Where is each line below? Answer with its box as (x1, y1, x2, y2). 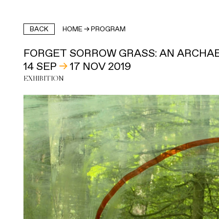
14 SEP (23, 60, 57, 72)
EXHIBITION (23, 76, 64, 82)
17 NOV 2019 (70, 60, 131, 72)
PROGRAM (91, 25, 126, 33)
